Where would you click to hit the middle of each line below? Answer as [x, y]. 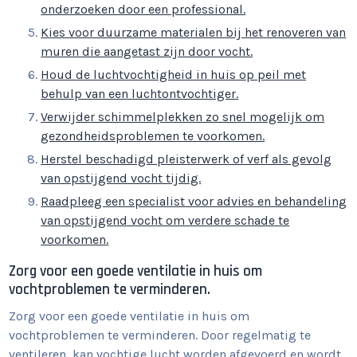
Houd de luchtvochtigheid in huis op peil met [174, 75]
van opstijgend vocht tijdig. [121, 178]
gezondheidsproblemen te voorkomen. [153, 136]
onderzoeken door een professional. [143, 10]
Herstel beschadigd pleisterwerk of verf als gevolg [186, 159]
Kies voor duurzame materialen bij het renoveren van [194, 33]
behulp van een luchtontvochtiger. [140, 94]
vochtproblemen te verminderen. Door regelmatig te [160, 335]
